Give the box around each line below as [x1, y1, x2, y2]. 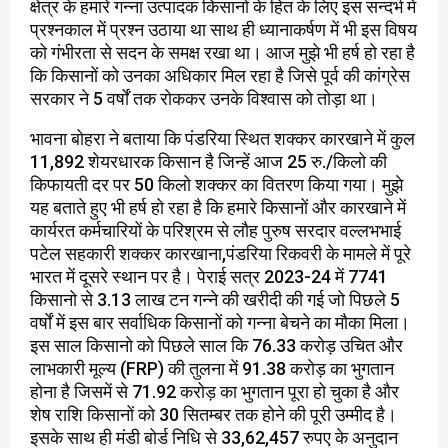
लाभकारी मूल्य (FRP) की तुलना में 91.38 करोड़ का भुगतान [30, 358, 394, 380]
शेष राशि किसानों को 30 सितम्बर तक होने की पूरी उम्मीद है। [30, 404, 397, 426]
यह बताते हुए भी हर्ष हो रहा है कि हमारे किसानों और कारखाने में [30, 197, 406, 219]
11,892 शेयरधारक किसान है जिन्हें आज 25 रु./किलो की [30, 151, 387, 173]
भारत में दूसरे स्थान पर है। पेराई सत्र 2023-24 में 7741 [30, 266, 388, 288]
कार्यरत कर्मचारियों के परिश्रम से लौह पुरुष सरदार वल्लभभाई [30, 220, 401, 242]
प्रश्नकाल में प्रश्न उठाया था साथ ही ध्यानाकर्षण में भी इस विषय [30, 19, 417, 41]
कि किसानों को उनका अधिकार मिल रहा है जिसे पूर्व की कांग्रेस [30, 65, 410, 87]
